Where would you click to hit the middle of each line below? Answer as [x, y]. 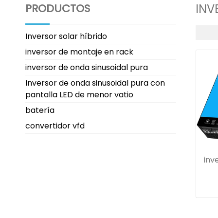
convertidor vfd [55, 126]
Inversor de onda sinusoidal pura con [95, 83]
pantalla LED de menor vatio [79, 95]
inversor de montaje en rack [79, 52]
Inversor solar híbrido [66, 36]
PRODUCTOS [58, 9]
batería [40, 110]
